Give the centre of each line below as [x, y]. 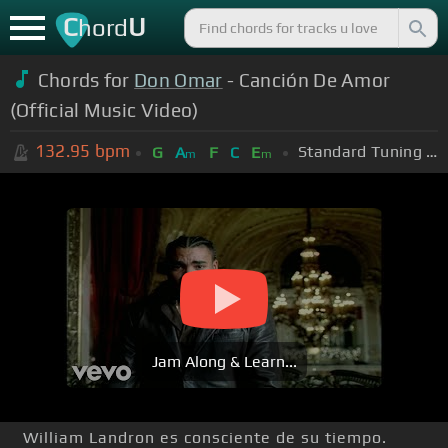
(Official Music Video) [104, 109]
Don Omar [178, 79]
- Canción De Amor [306, 79]
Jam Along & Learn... [224, 362]
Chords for [86, 79]
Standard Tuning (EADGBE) [432, 151]
